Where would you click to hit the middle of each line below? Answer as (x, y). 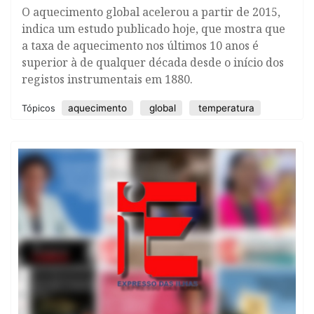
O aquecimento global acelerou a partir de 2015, (151, 12)
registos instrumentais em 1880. (107, 79)
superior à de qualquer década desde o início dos (153, 62)
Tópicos (40, 108)
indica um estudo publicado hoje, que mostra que (153, 29)
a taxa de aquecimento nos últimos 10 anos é (140, 46)
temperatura (225, 108)
